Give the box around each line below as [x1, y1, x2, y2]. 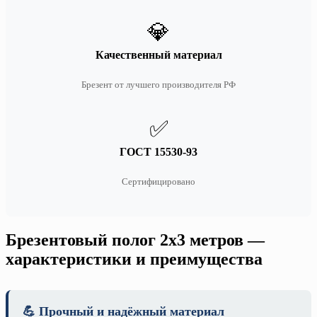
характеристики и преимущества [6, 250, 263, 269]
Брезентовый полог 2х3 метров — [6, 231, 265, 250]
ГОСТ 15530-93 [120, 146, 197, 158]
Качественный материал [95, 49, 222, 62]
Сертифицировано [122, 176, 195, 188]
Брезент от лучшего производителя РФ [81, 79, 236, 91]
